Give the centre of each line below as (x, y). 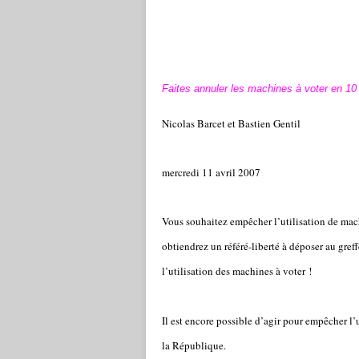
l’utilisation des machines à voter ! (237, 271)
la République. (194, 345)
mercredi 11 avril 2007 (211, 172)
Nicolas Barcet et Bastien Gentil (231, 123)
